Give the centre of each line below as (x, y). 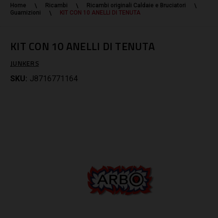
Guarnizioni (26, 12)
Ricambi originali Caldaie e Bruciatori (136, 5)
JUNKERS (25, 63)
